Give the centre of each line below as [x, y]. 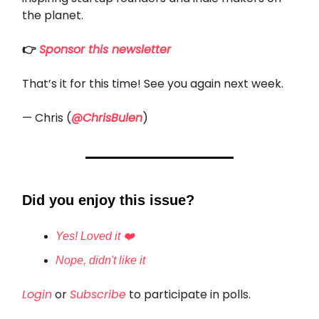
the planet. [53, 16]
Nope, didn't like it [100, 261]
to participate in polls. [188, 295]
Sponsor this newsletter [105, 50]
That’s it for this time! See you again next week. [153, 84]
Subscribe [98, 295]
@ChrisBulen [107, 118]
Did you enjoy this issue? [108, 200]
